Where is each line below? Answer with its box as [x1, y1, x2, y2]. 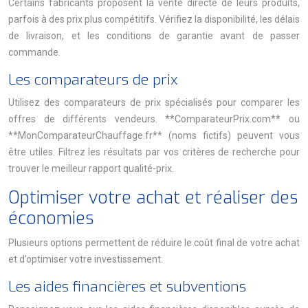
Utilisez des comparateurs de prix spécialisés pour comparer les [8, 97, 300, 108]
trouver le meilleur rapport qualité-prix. [8, 163, 174, 174]
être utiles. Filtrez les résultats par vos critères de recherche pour [8, 146, 300, 157]
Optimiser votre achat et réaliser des [8, 186, 298, 209]
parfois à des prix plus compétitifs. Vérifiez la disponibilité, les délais [8, 14, 300, 25]
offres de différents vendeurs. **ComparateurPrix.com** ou [8, 113, 300, 124]
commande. [8, 47, 60, 58]
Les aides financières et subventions [8, 277, 246, 296]
